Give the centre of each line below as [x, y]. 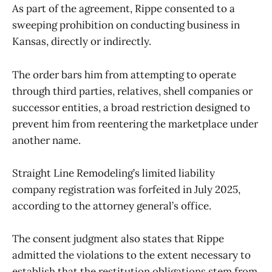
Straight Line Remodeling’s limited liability [114, 173]
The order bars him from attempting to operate [124, 74]
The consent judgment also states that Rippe [118, 239]
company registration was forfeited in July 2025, [126, 189]
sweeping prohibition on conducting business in [126, 25]
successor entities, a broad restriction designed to [131, 107]
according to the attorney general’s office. [112, 206]
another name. [46, 140]
